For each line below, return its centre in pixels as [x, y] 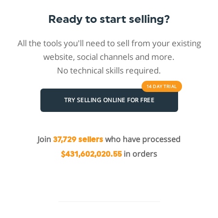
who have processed [142, 139]
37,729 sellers [78, 139]
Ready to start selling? [109, 19]
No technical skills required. [109, 70]
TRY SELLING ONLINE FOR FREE [109, 100]
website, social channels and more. [109, 56]
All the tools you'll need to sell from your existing [109, 43]
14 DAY [155, 86]
